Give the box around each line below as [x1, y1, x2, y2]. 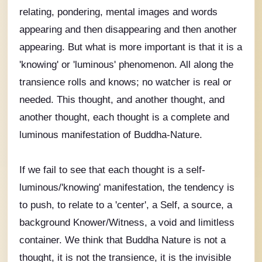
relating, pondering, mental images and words [19, 6, 218, 18]
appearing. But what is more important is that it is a [19, 42, 242, 53]
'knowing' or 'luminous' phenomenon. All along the [19, 59, 233, 70]
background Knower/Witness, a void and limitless [19, 217, 235, 228]
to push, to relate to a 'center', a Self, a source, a [19, 199, 232, 211]
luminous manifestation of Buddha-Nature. [19, 129, 202, 140]
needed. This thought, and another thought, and [19, 94, 225, 105]
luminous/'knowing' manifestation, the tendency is [19, 182, 235, 193]
